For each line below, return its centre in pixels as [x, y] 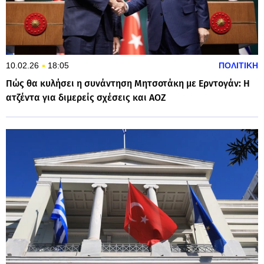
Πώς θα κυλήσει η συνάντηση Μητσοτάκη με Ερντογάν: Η [128, 83]
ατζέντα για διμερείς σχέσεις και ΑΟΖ [86, 97]
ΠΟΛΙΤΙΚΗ [238, 65]
